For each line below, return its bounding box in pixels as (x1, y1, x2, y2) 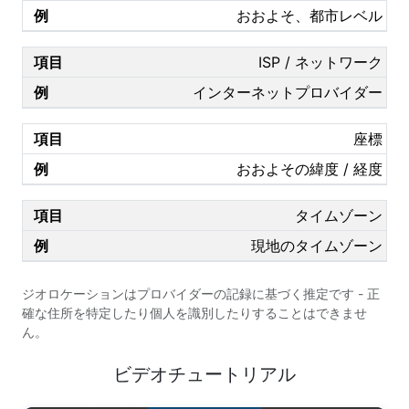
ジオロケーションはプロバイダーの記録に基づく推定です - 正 (22, 286, 380, 302)
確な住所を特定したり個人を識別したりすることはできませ (22, 305, 367, 321)
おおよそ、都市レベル (236, 6, 383, 26)
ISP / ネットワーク (258, 53, 383, 72)
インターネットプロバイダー (193, 83, 383, 102)
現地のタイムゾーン (251, 236, 383, 256)
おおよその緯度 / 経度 (236, 160, 383, 179)
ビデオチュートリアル (113, 363, 296, 386)
